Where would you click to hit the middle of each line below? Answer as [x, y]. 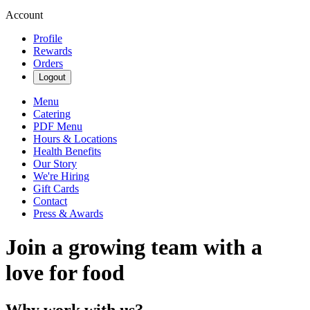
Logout [52, 77]
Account [24, 15]
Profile [48, 38]
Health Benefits [67, 151]
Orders [48, 63]
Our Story [55, 164]
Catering [52, 114]
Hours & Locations [75, 139]
